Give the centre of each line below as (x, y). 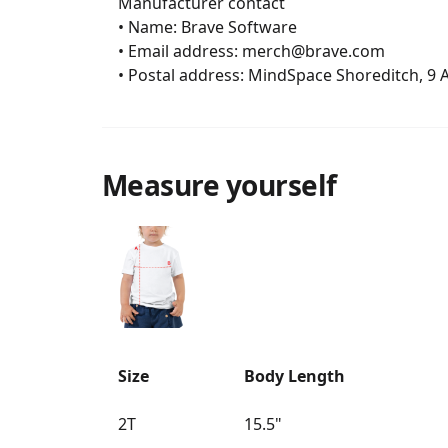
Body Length (294, 376)
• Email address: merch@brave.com (109, 51)
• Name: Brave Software (109, 27)
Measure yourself (219, 185)
